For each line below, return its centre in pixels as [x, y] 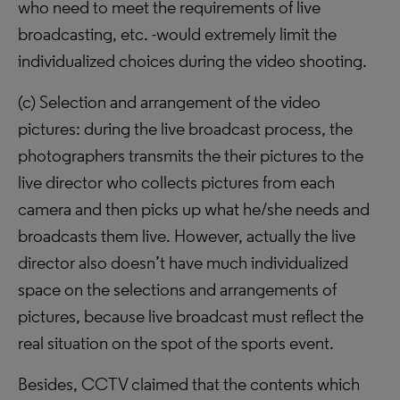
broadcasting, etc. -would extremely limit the [177, 34]
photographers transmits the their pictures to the [191, 155]
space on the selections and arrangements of [177, 289]
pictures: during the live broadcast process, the [185, 129]
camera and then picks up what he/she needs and [194, 209]
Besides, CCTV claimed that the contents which [189, 384]
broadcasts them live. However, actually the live [187, 236]
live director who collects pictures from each [176, 182]
